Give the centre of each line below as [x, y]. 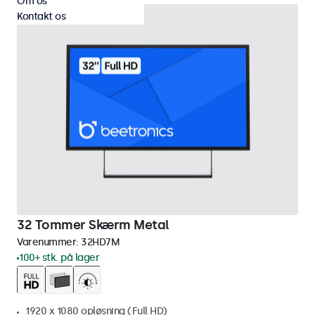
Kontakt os [41, 17]
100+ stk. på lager [59, 258]
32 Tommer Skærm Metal [93, 225]
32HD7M [100, 242]
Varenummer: [49, 242]
